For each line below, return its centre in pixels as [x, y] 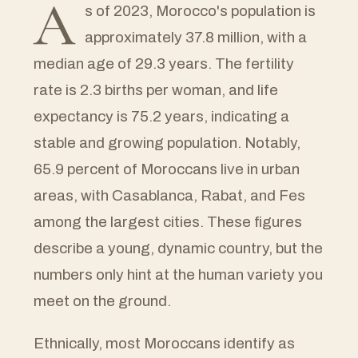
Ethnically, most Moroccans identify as [164, 343]
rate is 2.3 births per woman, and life [156, 90]
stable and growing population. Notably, [167, 143]
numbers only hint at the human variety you [178, 274]
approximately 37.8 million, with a [196, 37]
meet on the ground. [102, 301]
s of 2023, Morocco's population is [200, 11]
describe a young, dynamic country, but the [178, 248]
